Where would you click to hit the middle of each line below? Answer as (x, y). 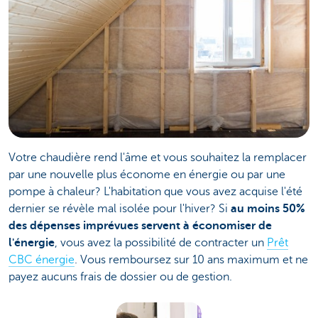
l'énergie (32, 243)
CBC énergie (42, 260)
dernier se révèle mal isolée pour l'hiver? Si (120, 209)
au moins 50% (268, 209)
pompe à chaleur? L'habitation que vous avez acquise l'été (155, 192)
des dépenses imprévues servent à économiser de (140, 226)
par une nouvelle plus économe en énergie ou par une (147, 175)
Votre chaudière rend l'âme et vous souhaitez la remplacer (158, 158)
